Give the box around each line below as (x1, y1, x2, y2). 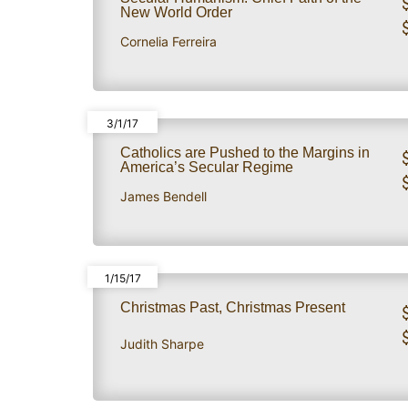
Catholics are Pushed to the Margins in (120, 144, 370, 160)
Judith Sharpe (120, 336, 204, 352)
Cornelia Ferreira (120, 34, 217, 50)
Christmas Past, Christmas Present (120, 299, 345, 315)
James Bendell (120, 189, 207, 205)
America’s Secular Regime (120, 158, 293, 175)
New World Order (120, 4, 232, 20)
